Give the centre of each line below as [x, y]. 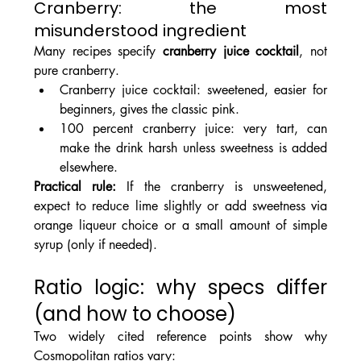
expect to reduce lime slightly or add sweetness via [180, 206]
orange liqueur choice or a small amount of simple [180, 226]
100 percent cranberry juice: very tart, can [193, 129]
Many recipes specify [98, 52]
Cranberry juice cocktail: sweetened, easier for [193, 90]
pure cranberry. [76, 71]
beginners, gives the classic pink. [149, 110]
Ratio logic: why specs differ [180, 288]
